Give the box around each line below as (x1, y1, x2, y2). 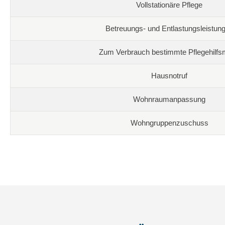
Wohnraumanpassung (133, 94, 205, 103)
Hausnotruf (151, 71, 187, 80)
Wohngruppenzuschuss (130, 118, 208, 127)
